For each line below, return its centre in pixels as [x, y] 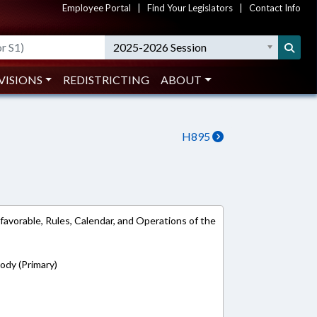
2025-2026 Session [160, 47]
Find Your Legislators [190, 8]
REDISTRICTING [106, 80]
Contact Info [275, 8]
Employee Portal [97, 8]
